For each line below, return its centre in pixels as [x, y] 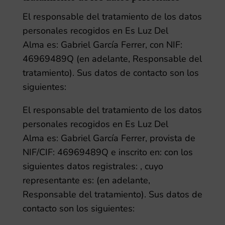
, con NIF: [163, 45]
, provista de [170, 138]
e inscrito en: [136, 152]
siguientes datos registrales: [80, 166]
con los [178, 152]
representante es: [58, 180]
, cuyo [151, 166]
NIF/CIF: [38, 152]
